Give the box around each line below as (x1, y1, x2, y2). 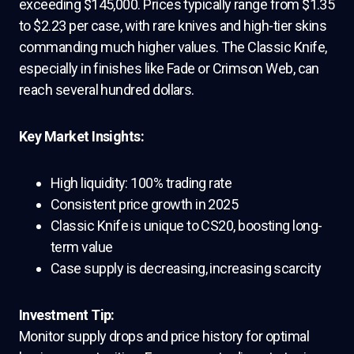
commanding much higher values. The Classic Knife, (19, 39, 327, 55)
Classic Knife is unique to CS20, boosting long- (51, 217, 322, 234)
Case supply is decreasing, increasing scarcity (51, 260, 322, 277)
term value (51, 239, 113, 255)
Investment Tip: (19, 307, 115, 323)
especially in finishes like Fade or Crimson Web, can (19, 60, 319, 77)
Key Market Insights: (19, 128, 145, 145)
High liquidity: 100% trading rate (51, 175, 232, 191)
